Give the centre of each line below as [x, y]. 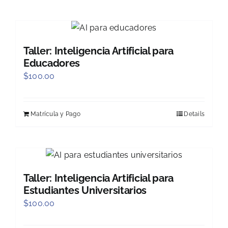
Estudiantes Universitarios [85, 191]
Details [194, 114]
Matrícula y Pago [55, 114]
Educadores [52, 63]
